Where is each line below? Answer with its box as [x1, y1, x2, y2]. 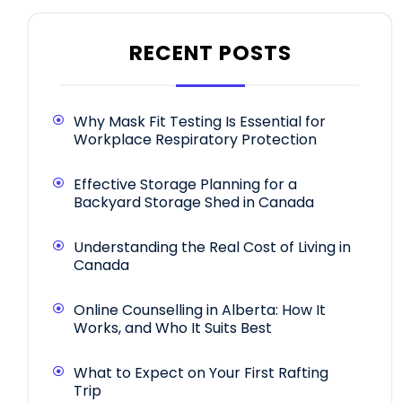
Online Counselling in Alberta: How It [74, 300, 326, 321]
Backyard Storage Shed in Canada [74, 192, 314, 214]
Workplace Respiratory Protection [74, 129, 317, 151]
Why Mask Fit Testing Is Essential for [74, 111, 326, 133]
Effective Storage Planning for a [74, 174, 297, 196]
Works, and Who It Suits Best [74, 318, 272, 339]
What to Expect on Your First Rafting [74, 363, 328, 384]
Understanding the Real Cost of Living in [74, 237, 351, 258]
